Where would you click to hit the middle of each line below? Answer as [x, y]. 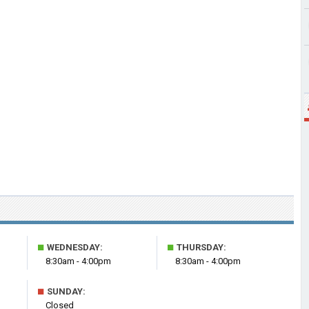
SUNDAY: [65, 291]
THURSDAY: [200, 247]
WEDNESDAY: [74, 247]
